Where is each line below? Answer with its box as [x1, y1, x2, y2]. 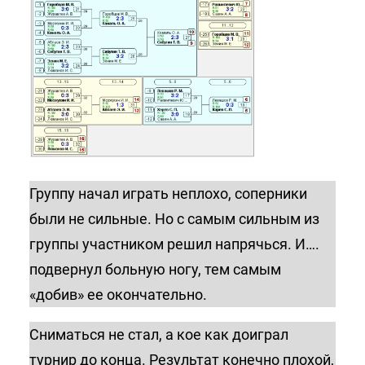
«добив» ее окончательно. [29, 285, 207, 303]
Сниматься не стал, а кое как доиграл [29, 325, 288, 343]
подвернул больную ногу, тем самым [29, 260, 281, 278]
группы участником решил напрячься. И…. [29, 235, 319, 253]
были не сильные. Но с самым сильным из [29, 209, 319, 227]
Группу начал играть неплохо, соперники [29, 184, 307, 202]
